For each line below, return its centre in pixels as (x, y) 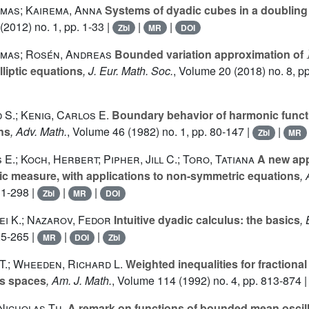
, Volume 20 (202, 71)
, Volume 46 (96, 132)
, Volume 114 (144, 281)
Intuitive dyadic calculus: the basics (206, 220)
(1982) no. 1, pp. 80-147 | (189, 132)
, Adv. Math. (39, 132)
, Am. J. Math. (79, 281)
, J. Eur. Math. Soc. (128, 71)
